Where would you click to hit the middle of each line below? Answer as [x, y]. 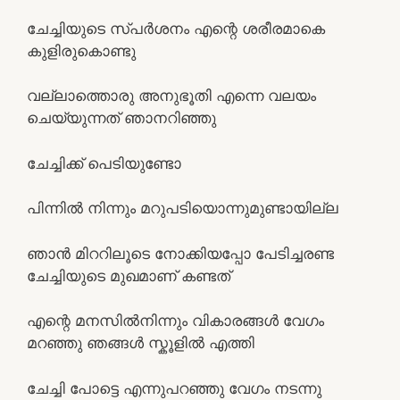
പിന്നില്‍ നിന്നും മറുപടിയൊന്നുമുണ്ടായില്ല [183, 208]
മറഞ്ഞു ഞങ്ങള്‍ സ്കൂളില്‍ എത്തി [141, 343]
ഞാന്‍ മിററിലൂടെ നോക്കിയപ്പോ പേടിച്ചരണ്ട [180, 253]
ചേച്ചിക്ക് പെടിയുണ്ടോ [104, 163]
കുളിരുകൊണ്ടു [81, 50]
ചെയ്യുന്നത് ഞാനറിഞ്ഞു [121, 118]
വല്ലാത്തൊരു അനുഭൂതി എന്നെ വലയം [171, 96]
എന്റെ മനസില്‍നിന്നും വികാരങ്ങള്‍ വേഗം [175, 321]
